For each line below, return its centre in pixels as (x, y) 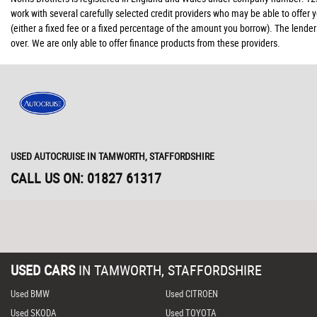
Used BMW (30, 294)
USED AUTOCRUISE (48, 156)
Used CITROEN (191, 294)
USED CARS (43, 270)
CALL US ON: (49, 178)
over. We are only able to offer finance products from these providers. (145, 43)
